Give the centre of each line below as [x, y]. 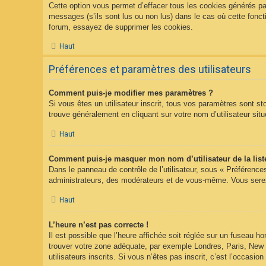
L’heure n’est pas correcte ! [99, 224]
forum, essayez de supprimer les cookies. [121, 27]
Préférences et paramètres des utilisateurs [150, 70]
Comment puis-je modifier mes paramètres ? [131, 93]
